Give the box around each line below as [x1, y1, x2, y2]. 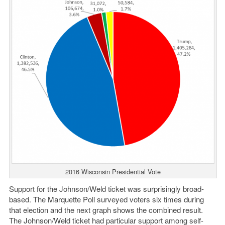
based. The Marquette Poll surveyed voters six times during [9, 193, 204, 204]
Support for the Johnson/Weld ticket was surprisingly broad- [9, 183, 204, 194]
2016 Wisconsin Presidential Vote [65, 166, 161, 176]
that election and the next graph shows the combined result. [9, 204, 203, 215]
